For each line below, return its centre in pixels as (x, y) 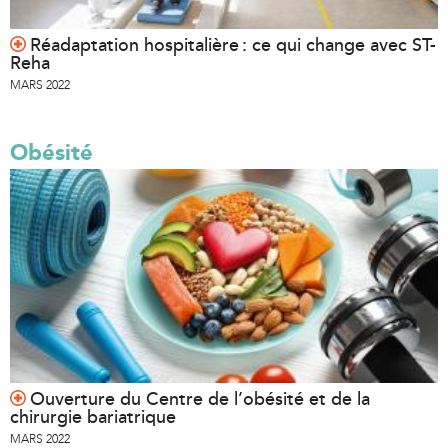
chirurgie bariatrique (93, 417)
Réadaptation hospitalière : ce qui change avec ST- (233, 45)
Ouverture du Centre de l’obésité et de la (200, 399)
